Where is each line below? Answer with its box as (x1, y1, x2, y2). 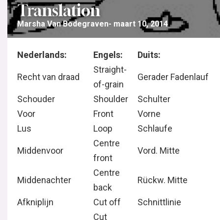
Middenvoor (17, 145, 63, 156)
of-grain (93, 79, 124, 89)
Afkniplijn (17, 197, 54, 207)
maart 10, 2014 (113, 19, 168, 28)
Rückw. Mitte (137, 175, 188, 185)
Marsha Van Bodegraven (17, 19, 109, 28)
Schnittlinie (137, 197, 181, 207)
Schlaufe (137, 123, 172, 134)
